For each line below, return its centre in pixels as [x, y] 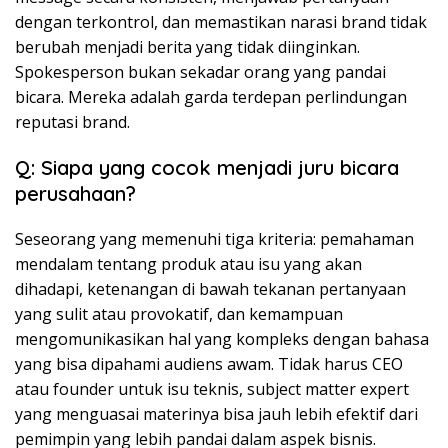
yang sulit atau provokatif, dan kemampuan [179, 314]
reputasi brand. [72, 122]
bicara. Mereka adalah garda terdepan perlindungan [211, 97]
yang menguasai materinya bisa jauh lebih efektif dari [216, 414]
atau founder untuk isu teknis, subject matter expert [212, 389]
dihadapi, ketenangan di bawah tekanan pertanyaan [210, 289]
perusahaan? [75, 194]
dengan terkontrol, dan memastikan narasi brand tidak [221, 22]
